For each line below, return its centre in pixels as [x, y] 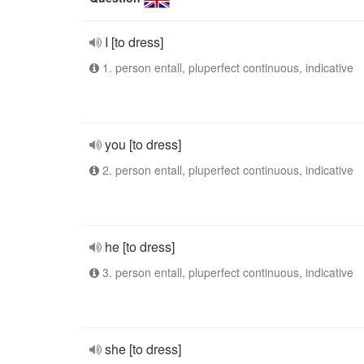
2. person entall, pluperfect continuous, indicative [226, 170]
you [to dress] [143, 144]
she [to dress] [143, 349]
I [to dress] [134, 42]
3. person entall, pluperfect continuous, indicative [226, 272]
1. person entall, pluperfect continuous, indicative [226, 67]
